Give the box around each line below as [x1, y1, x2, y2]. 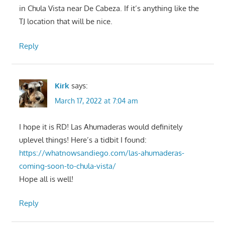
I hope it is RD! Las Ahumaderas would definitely [19, 122, 182, 132]
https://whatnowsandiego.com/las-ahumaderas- [19, 148, 184, 158]
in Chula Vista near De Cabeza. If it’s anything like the [19, 4, 199, 14]
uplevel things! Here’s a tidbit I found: [19, 135, 147, 145]
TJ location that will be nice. [19, 17, 113, 27]
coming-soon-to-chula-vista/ [19, 161, 116, 171]
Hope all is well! [19, 174, 73, 184]
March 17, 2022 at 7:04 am [54, 96, 138, 105]
